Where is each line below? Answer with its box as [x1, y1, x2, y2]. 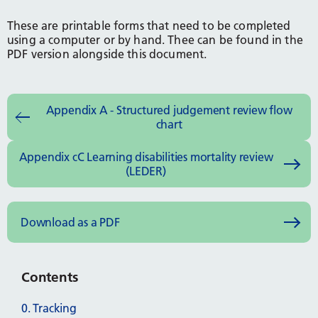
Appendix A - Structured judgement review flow [45, 103, 292, 118]
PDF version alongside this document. [7, 47, 210, 62]
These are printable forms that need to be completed [7, 18, 291, 33]
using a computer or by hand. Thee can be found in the [7, 33, 303, 48]
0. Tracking [21, 301, 77, 316]
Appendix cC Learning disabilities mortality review [18, 150, 273, 165]
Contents [21, 269, 78, 286]
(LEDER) [126, 164, 166, 179]
